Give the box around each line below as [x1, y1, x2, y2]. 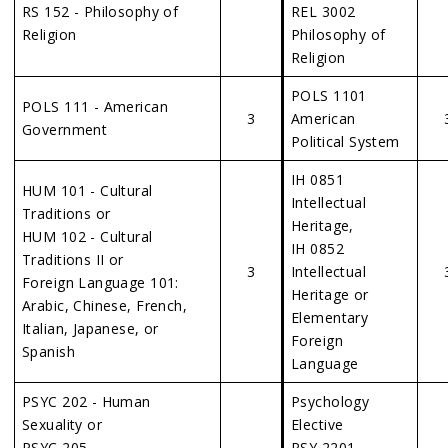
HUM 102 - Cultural [22, 227, 153, 246]
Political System [291, 132, 400, 151]
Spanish [22, 342, 75, 361]
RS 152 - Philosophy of [22, 2, 179, 21]
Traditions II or [22, 250, 124, 269]
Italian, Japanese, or [22, 319, 159, 338]
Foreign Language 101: [22, 273, 179, 292]
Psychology [291, 392, 370, 411]
